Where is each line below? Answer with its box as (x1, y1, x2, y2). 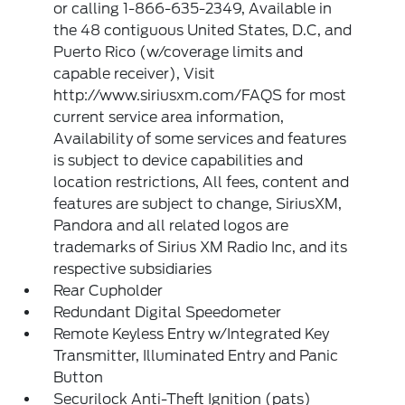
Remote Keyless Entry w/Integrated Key (53, 325, 330, 343)
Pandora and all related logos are (53, 217, 289, 234)
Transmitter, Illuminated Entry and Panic (53, 347, 339, 364)
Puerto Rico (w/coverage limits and (53, 43, 304, 61)
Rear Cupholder (53, 282, 164, 299)
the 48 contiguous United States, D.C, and (53, 22, 353, 39)
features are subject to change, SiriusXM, (53, 195, 343, 212)
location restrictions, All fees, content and (53, 174, 350, 191)
